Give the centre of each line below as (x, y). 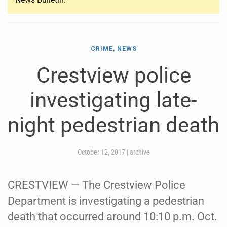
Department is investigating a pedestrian (106, 201)
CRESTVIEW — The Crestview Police (97, 185)
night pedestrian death (113, 125)
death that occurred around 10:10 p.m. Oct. (112, 217)
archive (140, 152)
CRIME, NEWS (113, 49)
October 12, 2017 (101, 152)
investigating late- (113, 100)
